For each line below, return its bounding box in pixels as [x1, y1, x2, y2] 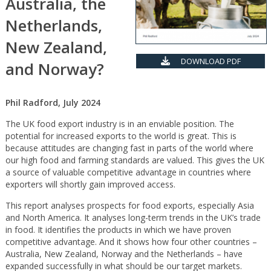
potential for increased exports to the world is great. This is [5, 130, 237, 142]
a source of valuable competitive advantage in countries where [5, 166, 251, 178]
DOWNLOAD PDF [178, 55, 241, 67]
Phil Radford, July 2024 [5, 97, 100, 108]
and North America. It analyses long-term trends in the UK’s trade [5, 212, 261, 223]
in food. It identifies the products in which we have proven [5, 224, 231, 235]
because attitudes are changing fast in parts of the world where [5, 142, 253, 154]
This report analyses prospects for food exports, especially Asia [5, 200, 254, 211]
